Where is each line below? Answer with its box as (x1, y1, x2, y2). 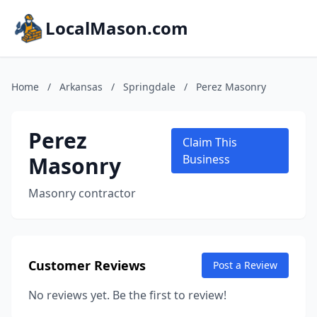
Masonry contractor (28, 185, 136, 201)
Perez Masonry (196, 80, 266, 93)
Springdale (123, 80, 175, 93)
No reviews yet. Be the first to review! (28, 287, 226, 303)
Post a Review (213, 258, 277, 272)
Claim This (182, 134, 237, 150)
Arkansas (59, 80, 103, 93)
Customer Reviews (28, 257, 146, 274)
